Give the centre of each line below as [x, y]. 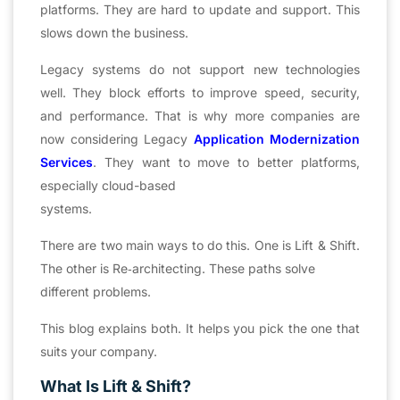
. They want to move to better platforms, [226, 162]
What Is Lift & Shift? [116, 386]
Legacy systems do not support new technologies [200, 69]
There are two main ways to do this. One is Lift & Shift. [200, 245]
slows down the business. [114, 32]
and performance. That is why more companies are [200, 115]
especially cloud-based [108, 185]
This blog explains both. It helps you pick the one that [200, 328]
